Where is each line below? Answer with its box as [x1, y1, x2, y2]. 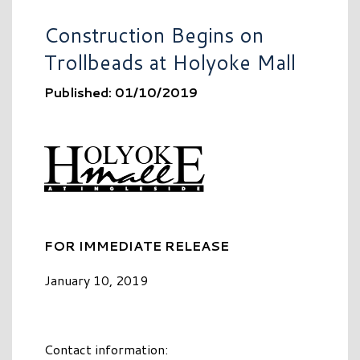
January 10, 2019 [44, 271, 148, 290]
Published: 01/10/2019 [44, 83, 198, 101]
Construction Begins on [44, 20, 264, 49]
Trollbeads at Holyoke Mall [44, 47, 296, 76]
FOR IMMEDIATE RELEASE [44, 236, 229, 256]
